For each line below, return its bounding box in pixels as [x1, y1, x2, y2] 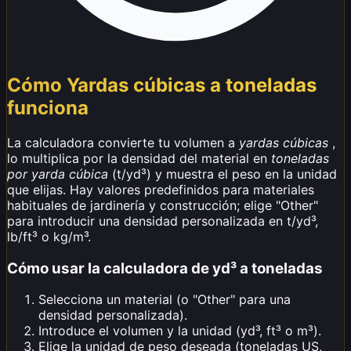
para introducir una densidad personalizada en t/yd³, [7, 212, 318, 229]
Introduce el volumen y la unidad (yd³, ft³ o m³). [38, 323, 321, 339]
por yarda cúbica [7, 165, 108, 182]
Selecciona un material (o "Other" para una [38, 291, 291, 308]
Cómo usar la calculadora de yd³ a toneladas [7, 259, 323, 277]
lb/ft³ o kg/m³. [7, 228, 91, 244]
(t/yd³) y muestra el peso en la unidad [108, 165, 337, 182]
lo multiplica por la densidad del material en [7, 150, 271, 166]
